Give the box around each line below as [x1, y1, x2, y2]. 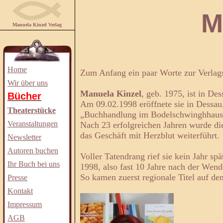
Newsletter [7, 133, 41, 141]
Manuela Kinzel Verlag [12, 22, 62, 27]
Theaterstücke [7, 106, 56, 114]
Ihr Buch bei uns [7, 160, 60, 168]
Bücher [7, 91, 41, 102]
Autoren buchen [7, 146, 58, 155]
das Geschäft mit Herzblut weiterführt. [80, 130, 220, 140]
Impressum [7, 200, 42, 209]
